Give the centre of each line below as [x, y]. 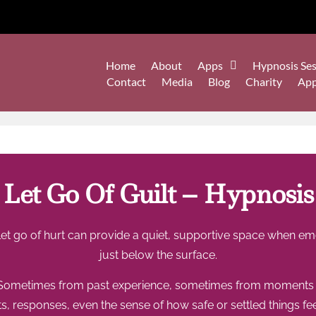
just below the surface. [158, 255]
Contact [126, 82]
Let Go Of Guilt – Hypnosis [158, 195]
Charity [263, 82]
